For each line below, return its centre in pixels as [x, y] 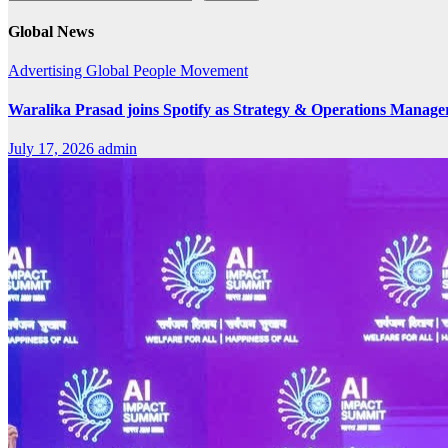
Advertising [47, 70]
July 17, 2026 [53, 149]
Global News [51, 31]
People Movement [190, 70]
